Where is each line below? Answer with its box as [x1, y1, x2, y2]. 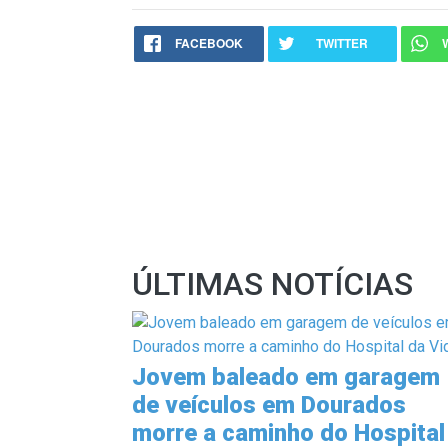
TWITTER [316, 34, 369, 52]
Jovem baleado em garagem [132, 363, 440, 391]
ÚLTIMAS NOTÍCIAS [132, 265, 413, 303]
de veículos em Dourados [132, 391, 406, 419]
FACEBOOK [174, 34, 243, 52]
